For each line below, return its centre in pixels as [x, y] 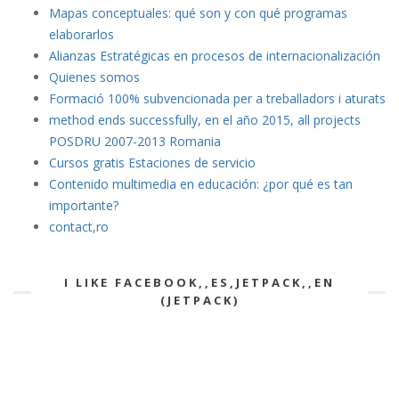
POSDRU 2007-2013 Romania [135, 141]
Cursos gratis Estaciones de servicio [152, 162]
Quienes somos [94, 77]
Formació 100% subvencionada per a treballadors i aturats [217, 98]
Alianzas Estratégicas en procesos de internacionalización [215, 55]
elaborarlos [81, 34]
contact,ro [79, 226]
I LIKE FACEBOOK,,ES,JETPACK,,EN [199, 282]
